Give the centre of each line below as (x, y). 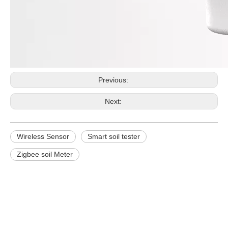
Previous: (114, 80)
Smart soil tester (114, 136)
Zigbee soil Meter (45, 154)
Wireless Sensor (43, 136)
